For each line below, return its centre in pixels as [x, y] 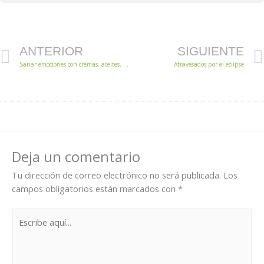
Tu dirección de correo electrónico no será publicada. [116, 175]
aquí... [22, 228]
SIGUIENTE [211, 51]
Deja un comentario [76, 156]
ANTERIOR [51, 51]
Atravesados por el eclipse [209, 65]
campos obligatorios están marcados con [95, 188]
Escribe [25, 214]
